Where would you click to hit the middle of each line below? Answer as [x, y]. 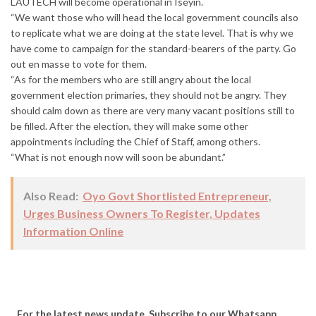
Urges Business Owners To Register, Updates [142, 214]
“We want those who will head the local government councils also [154, 18]
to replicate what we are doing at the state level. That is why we [152, 33]
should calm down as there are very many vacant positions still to [153, 111]
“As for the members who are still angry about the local [131, 80]
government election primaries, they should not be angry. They [148, 95]
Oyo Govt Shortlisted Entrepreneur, [177, 196]
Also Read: [51, 196]
